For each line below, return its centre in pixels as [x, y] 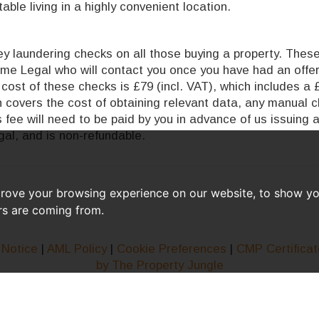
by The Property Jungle [159, 265]
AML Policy [77, 249]
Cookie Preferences [171, 249]
